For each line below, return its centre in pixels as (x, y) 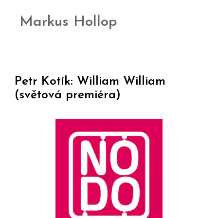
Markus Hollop (68, 22)
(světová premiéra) (68, 95)
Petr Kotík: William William (90, 81)
